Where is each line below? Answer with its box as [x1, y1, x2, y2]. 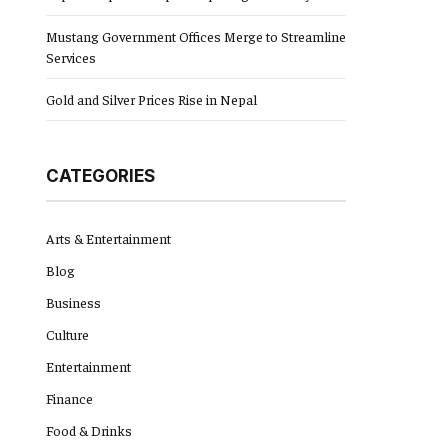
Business [46, 293, 101, 311]
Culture [46, 325, 89, 343]
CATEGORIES [46, 166, 155, 186]
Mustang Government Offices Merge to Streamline [46, 27, 346, 45]
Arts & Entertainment [46, 229, 171, 247]
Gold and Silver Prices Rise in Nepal [46, 90, 257, 108]
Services [46, 48, 96, 66]
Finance [46, 389, 93, 407]
